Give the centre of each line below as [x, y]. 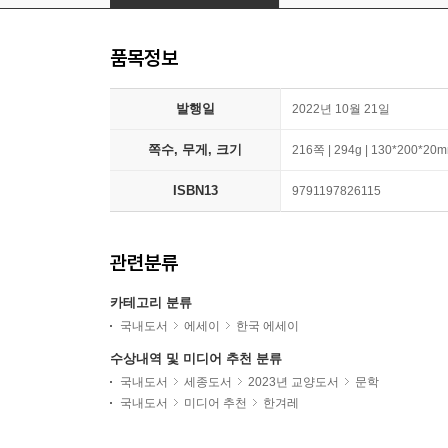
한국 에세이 [267, 326]
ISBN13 [195, 190]
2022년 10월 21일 [341, 109]
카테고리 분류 [151, 302]
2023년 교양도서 [293, 382]
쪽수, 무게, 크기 [195, 149]
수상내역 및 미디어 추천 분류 [196, 358]
